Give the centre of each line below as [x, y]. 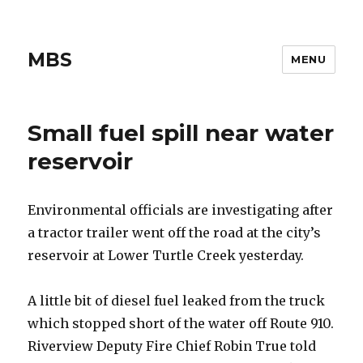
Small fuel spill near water [181, 133]
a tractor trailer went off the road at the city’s [175, 233]
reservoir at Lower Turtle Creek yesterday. [166, 255]
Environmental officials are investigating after [181, 210]
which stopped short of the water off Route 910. [181, 323]
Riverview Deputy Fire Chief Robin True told [172, 346]
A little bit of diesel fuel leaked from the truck [177, 301]
